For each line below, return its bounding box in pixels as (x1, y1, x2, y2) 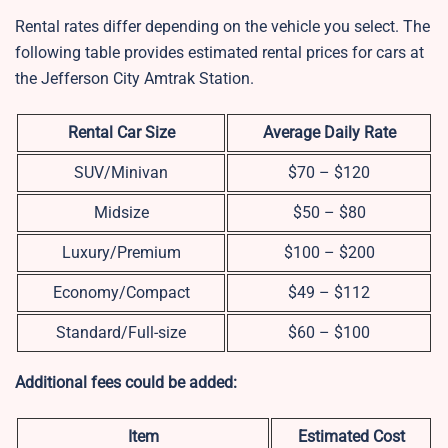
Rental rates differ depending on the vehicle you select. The (15, 17, 430, 37)
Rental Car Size (67, 123, 175, 143)
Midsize (93, 203, 149, 223)
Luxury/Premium (61, 243, 181, 263)
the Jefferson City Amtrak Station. (15, 69, 254, 89)
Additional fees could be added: (15, 373, 237, 393)
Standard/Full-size (56, 323, 186, 343)
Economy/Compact (52, 283, 190, 303)
